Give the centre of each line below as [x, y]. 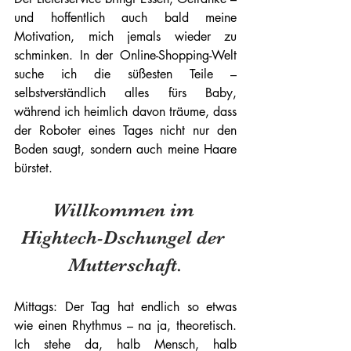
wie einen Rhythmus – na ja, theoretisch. [125, 326]
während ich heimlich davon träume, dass [125, 112]
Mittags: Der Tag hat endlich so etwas [125, 307]
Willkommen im [125, 210]
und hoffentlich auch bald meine [125, 18]
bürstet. [35, 168]
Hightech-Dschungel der [125, 237]
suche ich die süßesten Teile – [125, 74]
